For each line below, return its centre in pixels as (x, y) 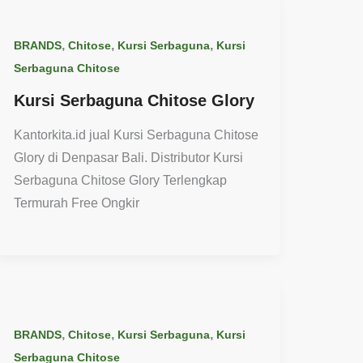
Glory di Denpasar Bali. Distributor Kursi (128, 157)
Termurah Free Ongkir (76, 203)
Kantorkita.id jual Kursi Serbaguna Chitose (136, 135)
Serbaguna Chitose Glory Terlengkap (120, 180)
